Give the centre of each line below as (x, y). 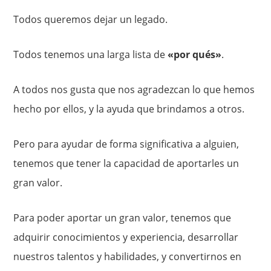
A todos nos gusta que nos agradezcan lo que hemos (134, 90)
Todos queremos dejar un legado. (91, 19)
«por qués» (195, 54)
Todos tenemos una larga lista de (91, 54)
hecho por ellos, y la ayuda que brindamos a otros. (129, 109)
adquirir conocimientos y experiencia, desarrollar (126, 237)
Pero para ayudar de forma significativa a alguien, (126, 144)
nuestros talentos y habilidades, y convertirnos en (128, 256)
